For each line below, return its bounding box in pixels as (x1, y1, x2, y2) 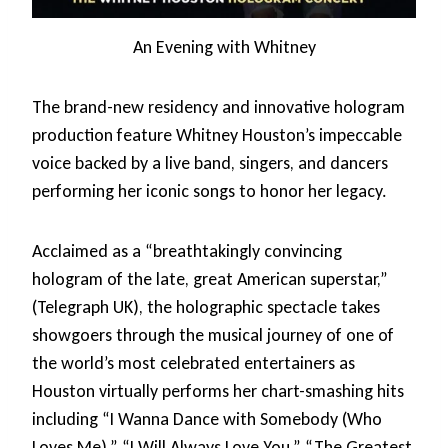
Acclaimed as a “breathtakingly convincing (32, 239, 343, 262)
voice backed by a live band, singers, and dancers (32, 151, 388, 174)
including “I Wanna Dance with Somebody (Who (32, 407, 382, 430)
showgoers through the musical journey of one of (32, 323, 394, 346)
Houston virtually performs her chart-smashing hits (32, 379, 404, 402)
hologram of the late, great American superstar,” (32, 267, 388, 290)
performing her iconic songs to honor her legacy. (32, 179, 387, 202)
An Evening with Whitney (132, 35, 316, 58)
